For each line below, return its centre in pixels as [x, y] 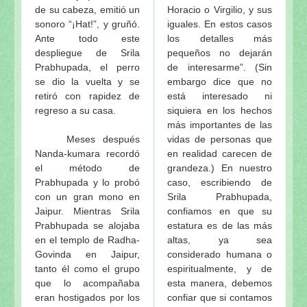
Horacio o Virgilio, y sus [220, 9]
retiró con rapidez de [87, 96]
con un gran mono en [87, 196]
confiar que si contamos [220, 297]
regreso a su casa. [75, 110]
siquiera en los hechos [220, 110]
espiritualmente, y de [220, 268]
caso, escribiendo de [220, 182]
